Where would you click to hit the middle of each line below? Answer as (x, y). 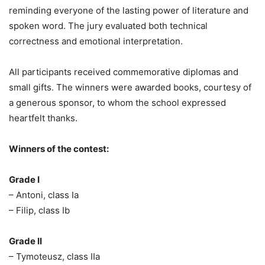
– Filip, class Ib (39, 210)
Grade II (25, 241)
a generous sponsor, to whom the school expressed (117, 102)
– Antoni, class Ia (44, 195)
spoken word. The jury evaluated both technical (108, 25)
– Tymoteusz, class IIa (54, 256)
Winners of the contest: (59, 148)
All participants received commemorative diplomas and (124, 72)
